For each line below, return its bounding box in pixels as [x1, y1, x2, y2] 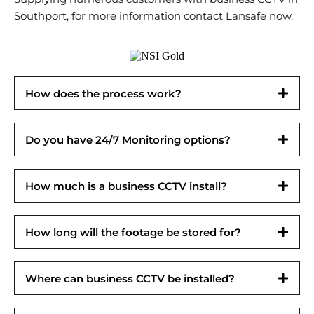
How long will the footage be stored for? [25, 225, 241, 239]
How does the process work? [25, 86, 182, 100]
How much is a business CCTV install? [25, 179, 227, 193]
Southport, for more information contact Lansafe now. [14, 9, 293, 23]
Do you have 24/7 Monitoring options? [25, 132, 231, 146]
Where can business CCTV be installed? [25, 271, 235, 285]
